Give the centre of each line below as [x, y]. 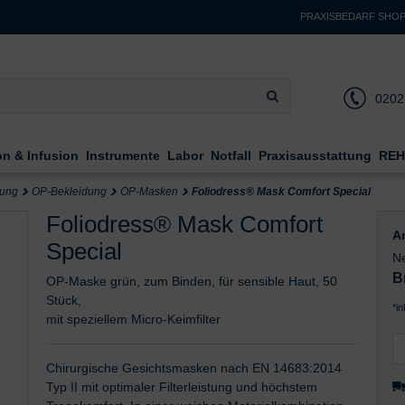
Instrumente [123, 155]
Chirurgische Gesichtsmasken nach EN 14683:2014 [193, 367]
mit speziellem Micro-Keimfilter [133, 319]
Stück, [63, 300]
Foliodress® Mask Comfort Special [281, 191]
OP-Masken [149, 191]
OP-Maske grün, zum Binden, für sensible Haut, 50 [191, 281]
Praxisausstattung [315, 155]
